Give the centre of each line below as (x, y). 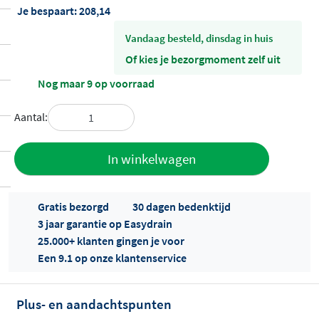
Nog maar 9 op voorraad (96, 83)
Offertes (48, 304)
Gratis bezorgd (73, 206)
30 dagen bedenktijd (182, 206)
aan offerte (61, 167)
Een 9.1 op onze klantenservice (112, 257)
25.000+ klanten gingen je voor (111, 240)
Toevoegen (62, 150)
